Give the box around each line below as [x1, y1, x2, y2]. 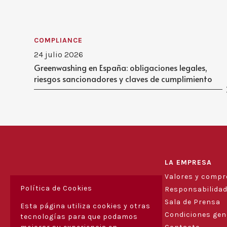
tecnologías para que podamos [20, 212, 138, 221]
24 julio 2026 [34, 49, 84, 59]
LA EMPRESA [164, 158, 212, 167]
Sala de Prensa [164, 197, 220, 206]
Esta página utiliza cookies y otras [20, 202, 150, 210]
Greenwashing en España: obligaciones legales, [34, 61, 208, 73]
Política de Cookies [20, 184, 92, 193]
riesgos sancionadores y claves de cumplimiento [34, 72, 213, 84]
